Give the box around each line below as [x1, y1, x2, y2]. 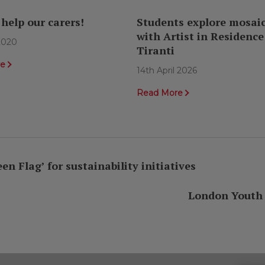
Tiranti [136, 43, 174, 58]
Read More [136, 88, 183, 99]
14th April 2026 [136, 65, 197, 76]
